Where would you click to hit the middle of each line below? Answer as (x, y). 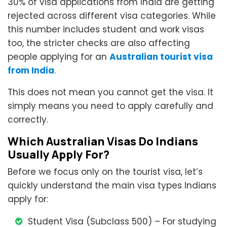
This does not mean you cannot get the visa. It (110, 92)
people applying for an (59, 57)
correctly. (28, 120)
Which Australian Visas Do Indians (103, 142)
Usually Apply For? (59, 155)
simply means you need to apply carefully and (110, 106)
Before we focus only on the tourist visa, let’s (105, 172)
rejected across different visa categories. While (112, 16)
